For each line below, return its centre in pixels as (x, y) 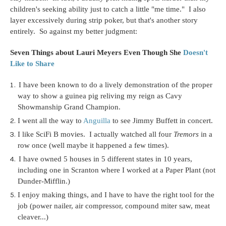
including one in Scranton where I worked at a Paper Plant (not (117, 170)
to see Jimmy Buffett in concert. (162, 121)
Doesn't (195, 53)
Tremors (186, 134)
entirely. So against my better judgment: (74, 32)
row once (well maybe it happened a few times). (93, 146)
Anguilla (97, 121)
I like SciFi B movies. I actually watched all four (96, 134)
